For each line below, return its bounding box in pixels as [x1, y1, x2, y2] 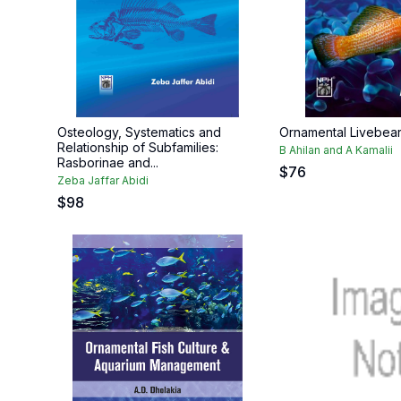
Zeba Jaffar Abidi [57, 174, 149, 187]
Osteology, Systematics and [57, 124, 221, 140]
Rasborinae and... [57, 155, 158, 170]
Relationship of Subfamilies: [57, 140, 218, 155]
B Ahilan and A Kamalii [279, 143, 393, 157]
